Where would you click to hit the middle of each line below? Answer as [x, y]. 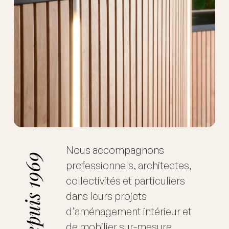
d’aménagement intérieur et [129, 212]
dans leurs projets [106, 196]
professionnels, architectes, [129, 166]
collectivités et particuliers [125, 181]
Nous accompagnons [115, 150]
